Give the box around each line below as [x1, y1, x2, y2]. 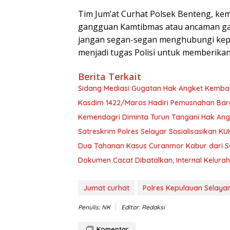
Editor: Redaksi [121, 203, 165, 212]
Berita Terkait [78, 70, 141, 83]
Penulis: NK [78, 203, 110, 212]
